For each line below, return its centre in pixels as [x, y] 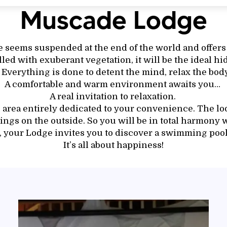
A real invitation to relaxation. [113, 97]
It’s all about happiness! [113, 145]
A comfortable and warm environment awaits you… [113, 84]
